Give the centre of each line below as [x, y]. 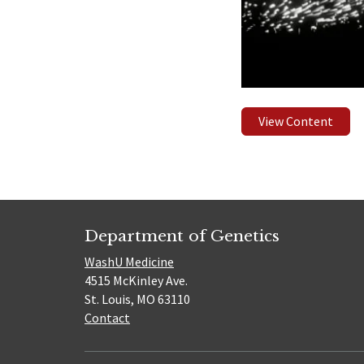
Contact [107, 318]
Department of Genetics [182, 235]
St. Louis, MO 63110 [137, 299]
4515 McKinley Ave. [136, 281]
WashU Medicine [129, 262]
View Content [296, 121]
